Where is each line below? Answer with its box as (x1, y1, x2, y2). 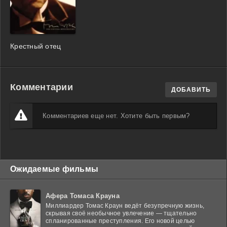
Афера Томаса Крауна (46, 192, 120, 200)
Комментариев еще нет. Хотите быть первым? (43, 112, 190, 120)
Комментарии (10, 82, 73, 93)
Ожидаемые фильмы (10, 165, 99, 174)
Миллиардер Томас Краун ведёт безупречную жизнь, (46, 202, 205, 210)
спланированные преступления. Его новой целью (46, 217, 195, 225)
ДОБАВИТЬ (171, 86, 211, 94)
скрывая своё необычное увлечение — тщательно (46, 210, 197, 217)
